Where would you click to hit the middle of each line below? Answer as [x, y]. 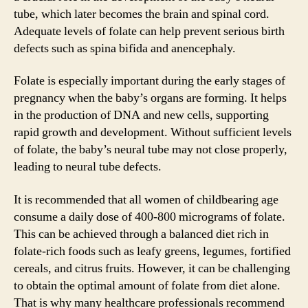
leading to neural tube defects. [88, 167]
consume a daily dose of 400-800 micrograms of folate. [150, 217]
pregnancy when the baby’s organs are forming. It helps [150, 98]
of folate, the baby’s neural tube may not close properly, [151, 150]
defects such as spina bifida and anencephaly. [125, 48]
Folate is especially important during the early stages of [150, 81]
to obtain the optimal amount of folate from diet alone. [147, 285]
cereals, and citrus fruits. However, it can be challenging [152, 268]
